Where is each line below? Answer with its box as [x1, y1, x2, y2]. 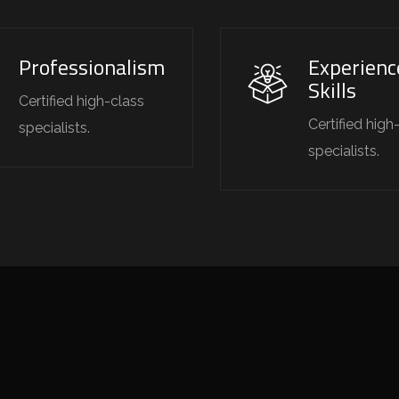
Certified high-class [19, 93, 144, 110]
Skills [307, 74, 356, 106]
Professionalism [19, 51, 165, 83]
